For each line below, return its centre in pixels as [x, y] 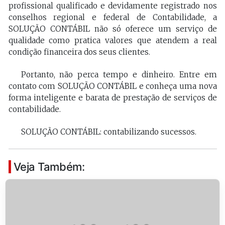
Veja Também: [49, 167]
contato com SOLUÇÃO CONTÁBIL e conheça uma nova [113, 86]
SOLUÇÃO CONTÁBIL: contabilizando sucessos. [108, 132]
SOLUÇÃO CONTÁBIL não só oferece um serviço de [113, 29]
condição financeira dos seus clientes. [79, 52]
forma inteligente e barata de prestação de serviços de [113, 98]
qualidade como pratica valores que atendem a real [113, 41]
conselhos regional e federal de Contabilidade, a [113, 18]
